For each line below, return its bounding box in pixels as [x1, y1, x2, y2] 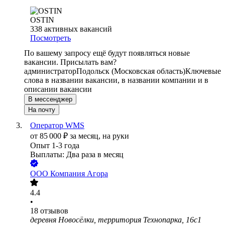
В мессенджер [28, 95, 72, 103]
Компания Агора [50, 169, 108, 178]
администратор [24, 67, 76, 76]
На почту [28, 106, 55, 114]
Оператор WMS [30, 121, 84, 130]
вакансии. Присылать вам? [24, 58, 117, 67]
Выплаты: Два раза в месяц [30, 150, 124, 159]
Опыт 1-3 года [30, 141, 79, 150]
